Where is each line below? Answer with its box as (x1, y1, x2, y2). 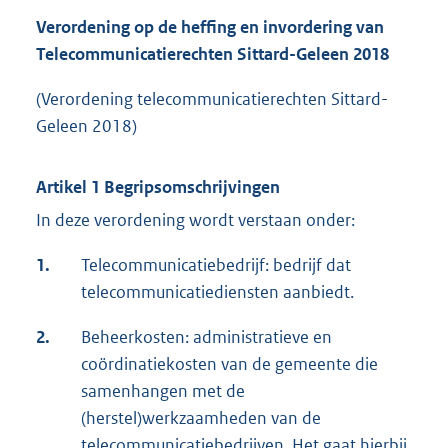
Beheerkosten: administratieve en (81, 326, 332, 349)
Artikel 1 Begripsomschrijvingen (36, 176, 280, 199)
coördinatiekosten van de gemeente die (81, 353, 378, 376)
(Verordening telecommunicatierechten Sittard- (36, 88, 388, 111)
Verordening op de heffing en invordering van (36, 16, 384, 39)
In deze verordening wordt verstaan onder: (36, 209, 355, 232)
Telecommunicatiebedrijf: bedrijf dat (81, 254, 351, 277)
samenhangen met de (81, 380, 245, 403)
